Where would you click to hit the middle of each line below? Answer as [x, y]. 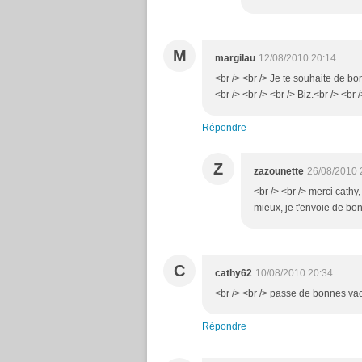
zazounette [279, 171]
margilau [235, 58]
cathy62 [234, 273]
